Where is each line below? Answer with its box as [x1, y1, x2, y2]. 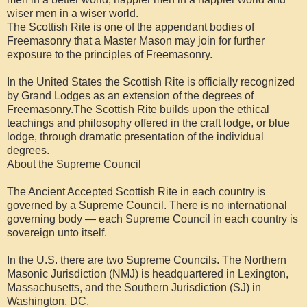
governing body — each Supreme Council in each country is [7, 213, 298, 225]
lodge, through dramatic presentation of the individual [7, 131, 264, 143]
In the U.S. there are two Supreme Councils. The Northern [7, 254, 286, 267]
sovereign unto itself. [7, 227, 107, 239]
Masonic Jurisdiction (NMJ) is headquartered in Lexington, [7, 268, 288, 280]
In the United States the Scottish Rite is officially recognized [7, 76, 295, 88]
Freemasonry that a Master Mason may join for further [7, 35, 265, 47]
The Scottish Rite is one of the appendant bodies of [7, 21, 254, 34]
